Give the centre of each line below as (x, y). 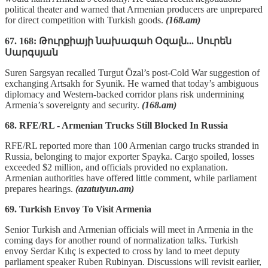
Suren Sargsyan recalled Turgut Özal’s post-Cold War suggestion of (132, 72)
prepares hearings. (40, 188)
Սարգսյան (31, 52)
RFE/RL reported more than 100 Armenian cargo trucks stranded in (132, 145)
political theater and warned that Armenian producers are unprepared (134, 9)
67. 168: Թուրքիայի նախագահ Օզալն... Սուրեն (118, 41)
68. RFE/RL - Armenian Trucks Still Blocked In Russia (116, 125)
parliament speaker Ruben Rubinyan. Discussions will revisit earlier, (133, 261)
